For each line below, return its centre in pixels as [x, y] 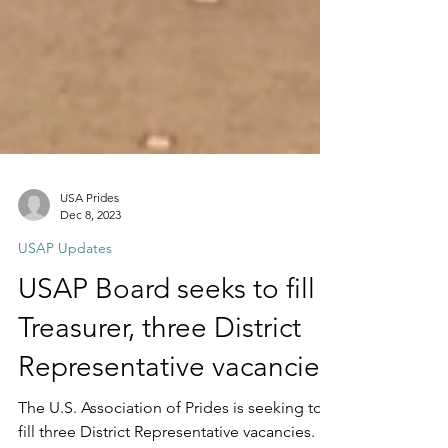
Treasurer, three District [159, 399]
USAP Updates [65, 320]
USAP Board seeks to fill [166, 360]
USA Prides [89, 269]
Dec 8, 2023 [90, 286]
